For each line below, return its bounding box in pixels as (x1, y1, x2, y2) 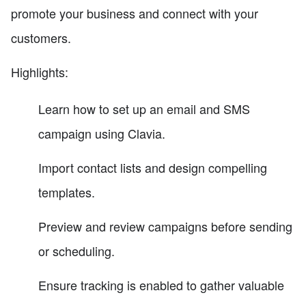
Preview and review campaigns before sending (38, 217, 292, 236)
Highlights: (11, 63, 68, 81)
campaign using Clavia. (38, 124, 165, 143)
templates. (38, 183, 95, 201)
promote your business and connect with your (11, 4, 258, 23)
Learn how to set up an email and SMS (38, 100, 250, 118)
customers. (11, 29, 71, 47)
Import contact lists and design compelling (38, 158, 267, 177)
